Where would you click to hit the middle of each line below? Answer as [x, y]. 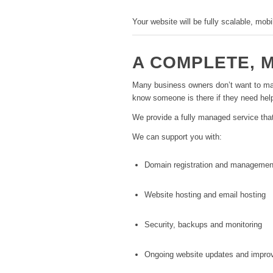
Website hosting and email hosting [205, 195]
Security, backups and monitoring [203, 225]
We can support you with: [177, 136]
